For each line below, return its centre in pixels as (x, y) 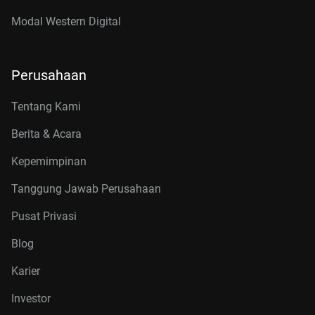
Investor (31, 298)
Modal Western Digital (66, 21)
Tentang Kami (46, 107)
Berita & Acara (46, 134)
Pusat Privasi (44, 216)
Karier (26, 271)
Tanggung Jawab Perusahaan (86, 189)
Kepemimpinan (49, 161)
